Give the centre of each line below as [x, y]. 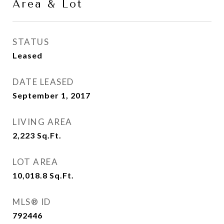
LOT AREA [35, 162]
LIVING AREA [42, 122]
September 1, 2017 [51, 95]
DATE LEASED [43, 82]
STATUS [31, 42]
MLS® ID [32, 202]
